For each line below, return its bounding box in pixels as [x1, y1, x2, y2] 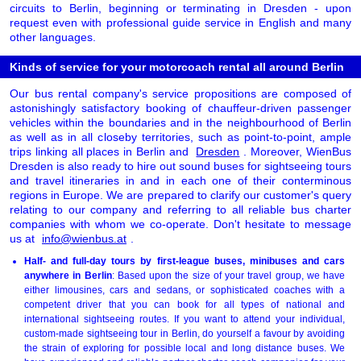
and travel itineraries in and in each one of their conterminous [10, 173, 351, 187]
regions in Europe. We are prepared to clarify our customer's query [10, 188, 351, 201]
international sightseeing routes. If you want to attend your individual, [24, 313, 345, 325]
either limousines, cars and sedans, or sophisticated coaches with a [24, 284, 345, 296]
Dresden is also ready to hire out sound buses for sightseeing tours [10, 159, 351, 172]
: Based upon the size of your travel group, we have [111, 269, 345, 281]
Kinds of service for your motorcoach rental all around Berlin [10, 60, 344, 73]
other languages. [10, 30, 96, 44]
